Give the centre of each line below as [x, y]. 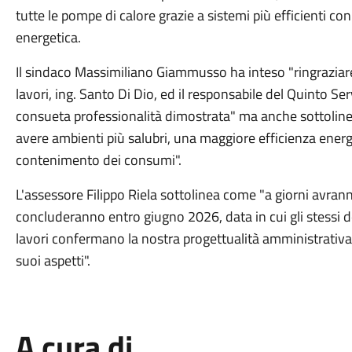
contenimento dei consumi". [98, 160]
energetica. [48, 37]
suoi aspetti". [53, 260]
